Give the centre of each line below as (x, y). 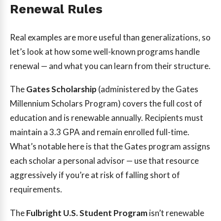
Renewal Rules (56, 9)
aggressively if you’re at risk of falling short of (95, 175)
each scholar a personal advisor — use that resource (104, 161)
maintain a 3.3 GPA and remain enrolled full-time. (100, 132)
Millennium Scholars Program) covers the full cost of (106, 104)
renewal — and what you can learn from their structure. (110, 66)
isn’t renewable (176, 213)
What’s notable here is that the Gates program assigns (110, 147)
